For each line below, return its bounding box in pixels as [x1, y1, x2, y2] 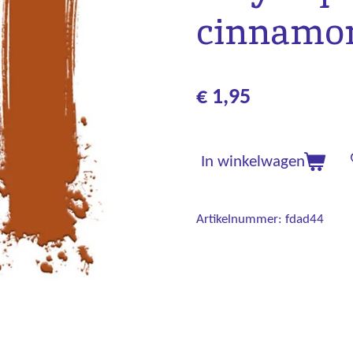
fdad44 [285, 213, 324, 227]
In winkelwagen [201, 154, 305, 171]
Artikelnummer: [196, 213, 282, 227]
